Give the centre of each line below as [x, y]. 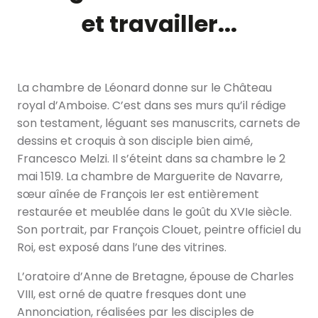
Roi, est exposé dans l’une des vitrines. [122, 247]
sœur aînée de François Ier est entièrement [138, 194]
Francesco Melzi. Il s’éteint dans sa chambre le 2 [151, 158]
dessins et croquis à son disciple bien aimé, [135, 141]
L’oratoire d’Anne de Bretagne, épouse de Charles [155, 276]
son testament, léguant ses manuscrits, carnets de [159, 123]
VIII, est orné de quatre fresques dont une [132, 294]
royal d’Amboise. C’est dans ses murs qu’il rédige [152, 105]
